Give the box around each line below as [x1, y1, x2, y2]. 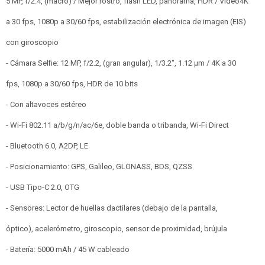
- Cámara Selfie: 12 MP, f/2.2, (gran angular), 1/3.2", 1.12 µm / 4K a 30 [6, 59, 236, 67]
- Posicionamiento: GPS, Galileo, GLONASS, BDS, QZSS [6, 162, 192, 171]
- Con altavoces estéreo [6, 100, 86, 109]
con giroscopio [6, 38, 59, 47]
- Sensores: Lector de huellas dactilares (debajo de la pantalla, [6, 203, 218, 212]
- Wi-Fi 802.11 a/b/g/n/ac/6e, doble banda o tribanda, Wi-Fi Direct [6, 121, 229, 130]
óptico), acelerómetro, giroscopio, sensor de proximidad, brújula [6, 224, 227, 233]
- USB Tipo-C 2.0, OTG [6, 183, 79, 192]
